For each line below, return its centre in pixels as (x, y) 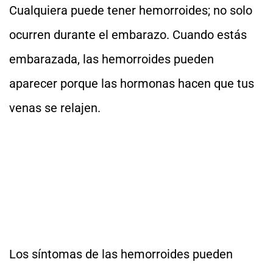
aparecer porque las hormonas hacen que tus (132, 83)
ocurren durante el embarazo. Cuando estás (128, 35)
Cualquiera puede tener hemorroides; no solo (131, 10)
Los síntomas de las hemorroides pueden (121, 254)
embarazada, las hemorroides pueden (112, 59)
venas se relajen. (55, 108)
